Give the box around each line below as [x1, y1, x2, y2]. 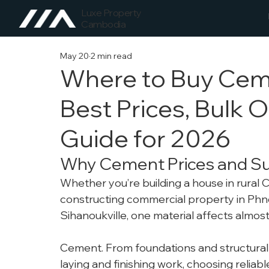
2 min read [91, 50, 132, 61]
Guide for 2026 [60, 123, 231, 153]
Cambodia [81, 17, 126, 30]
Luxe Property [81, 6, 142, 19]
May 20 [60, 50, 89, 61]
